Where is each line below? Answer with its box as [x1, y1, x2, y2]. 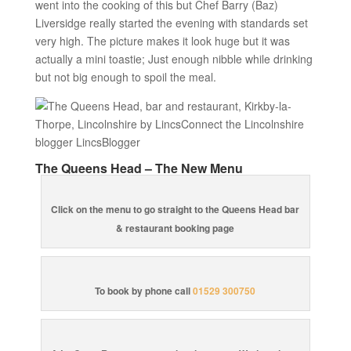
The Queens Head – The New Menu [34, 159, 243, 178]
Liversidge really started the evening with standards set [34, 15, 308, 31]
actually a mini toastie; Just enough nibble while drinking [34, 51, 313, 67]
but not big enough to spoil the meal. [34, 69, 216, 85]
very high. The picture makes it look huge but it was [34, 33, 290, 49]
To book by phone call [95, 284, 194, 299]
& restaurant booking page [116, 221, 235, 236]
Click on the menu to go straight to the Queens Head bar [51, 202, 300, 217]
